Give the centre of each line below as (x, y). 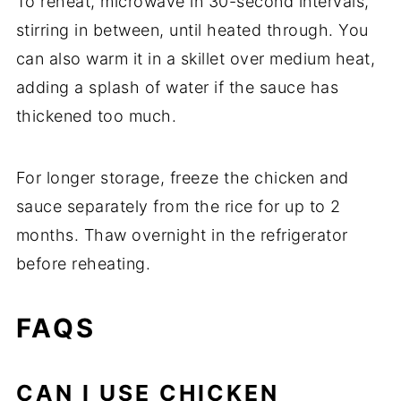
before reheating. (83, 264)
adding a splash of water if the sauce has (177, 88)
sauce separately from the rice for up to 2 (178, 207)
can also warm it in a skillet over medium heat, (196, 59)
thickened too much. (96, 116)
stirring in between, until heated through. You (192, 30)
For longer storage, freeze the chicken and (182, 178)
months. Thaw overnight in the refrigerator (182, 235)
